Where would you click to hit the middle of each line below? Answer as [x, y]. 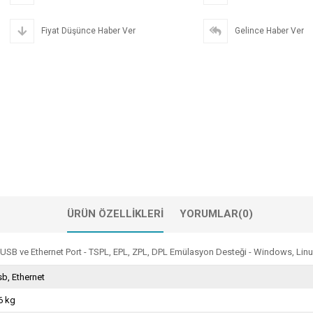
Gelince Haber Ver [269, 31]
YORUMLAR [209, 214]
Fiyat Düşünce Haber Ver [88, 31]
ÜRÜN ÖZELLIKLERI [115, 214]
